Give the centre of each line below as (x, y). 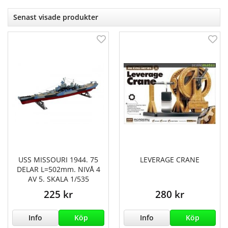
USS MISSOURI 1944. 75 (58, 159)
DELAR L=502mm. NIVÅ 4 (58, 169)
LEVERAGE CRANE (170, 159)
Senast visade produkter (56, 17)
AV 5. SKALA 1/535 (58, 179)
